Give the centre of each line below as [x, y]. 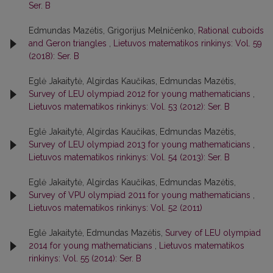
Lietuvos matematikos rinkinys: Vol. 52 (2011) [115, 208]
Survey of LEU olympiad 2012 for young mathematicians [141, 94]
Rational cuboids [231, 31]
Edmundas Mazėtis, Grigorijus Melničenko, [113, 31]
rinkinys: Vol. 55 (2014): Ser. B [85, 259]
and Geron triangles [69, 44]
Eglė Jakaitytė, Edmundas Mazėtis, [97, 233]
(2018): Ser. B [54, 56]
